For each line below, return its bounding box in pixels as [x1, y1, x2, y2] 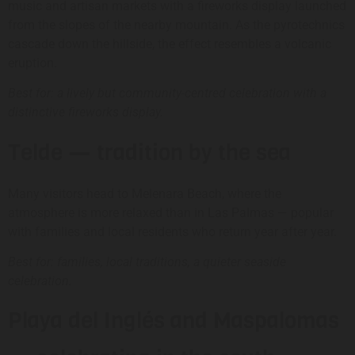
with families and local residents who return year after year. [8, 223, 337, 239]
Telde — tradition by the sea [8, 137, 291, 167]
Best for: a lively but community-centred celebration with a [8, 86, 326, 101]
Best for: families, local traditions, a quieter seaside [8, 254, 286, 270]
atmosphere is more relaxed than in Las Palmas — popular [8, 204, 334, 220]
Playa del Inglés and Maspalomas [8, 306, 339, 336]
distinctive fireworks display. [8, 105, 163, 120]
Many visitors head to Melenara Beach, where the [8, 185, 281, 201]
